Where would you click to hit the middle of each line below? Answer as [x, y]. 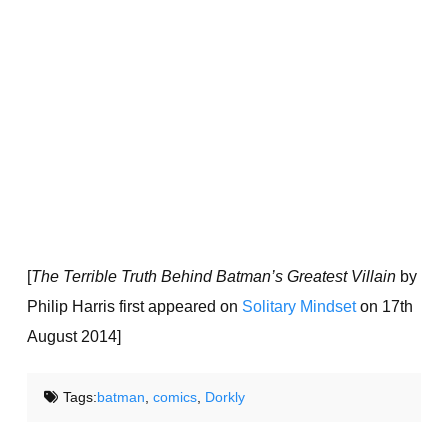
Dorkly [224, 397]
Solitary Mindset [298, 306]
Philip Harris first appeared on [134, 306]
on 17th [384, 306]
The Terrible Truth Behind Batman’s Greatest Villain [213, 276]
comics [174, 397]
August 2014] [73, 336]
